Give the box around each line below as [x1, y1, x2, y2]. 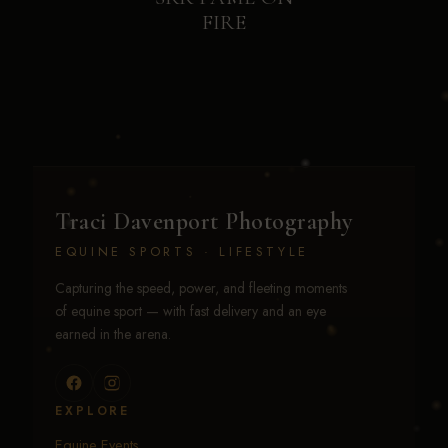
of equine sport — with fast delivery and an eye [55, 300, 326, 321]
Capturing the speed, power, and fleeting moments [55, 277, 347, 298]
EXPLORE [55, 401, 131, 420]
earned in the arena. [55, 323, 171, 344]
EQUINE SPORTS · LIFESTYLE [55, 241, 309, 261]
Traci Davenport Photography [55, 206, 353, 236]
